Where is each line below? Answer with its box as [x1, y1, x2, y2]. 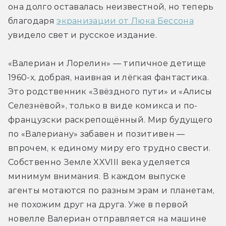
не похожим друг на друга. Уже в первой [8, 200, 189, 210]
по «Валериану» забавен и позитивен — [8, 129, 185, 139]
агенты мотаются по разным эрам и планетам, [8, 186, 215, 196]
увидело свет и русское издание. [8, 30, 157, 40]
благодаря [8, 16, 57, 26]
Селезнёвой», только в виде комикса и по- [8, 101, 198, 111]
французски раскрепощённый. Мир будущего [8, 115, 213, 125]
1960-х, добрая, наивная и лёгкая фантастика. [8, 73, 209, 83]
